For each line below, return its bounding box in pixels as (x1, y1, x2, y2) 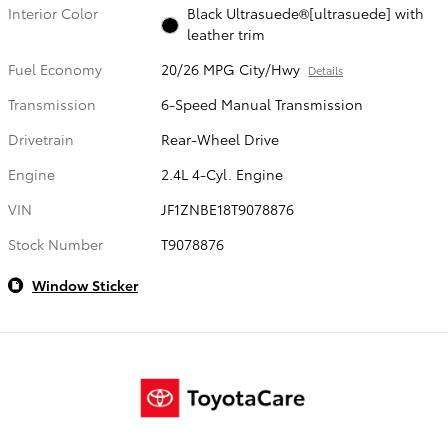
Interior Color (8, 2, 98, 23)
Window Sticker (32, 274, 138, 295)
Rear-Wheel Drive (161, 128, 280, 149)
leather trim (186, 23, 265, 44)
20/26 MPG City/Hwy (161, 58, 301, 79)
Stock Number (8, 233, 103, 254)
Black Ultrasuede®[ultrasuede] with (186, 2, 424, 23)
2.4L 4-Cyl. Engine (161, 163, 284, 184)
